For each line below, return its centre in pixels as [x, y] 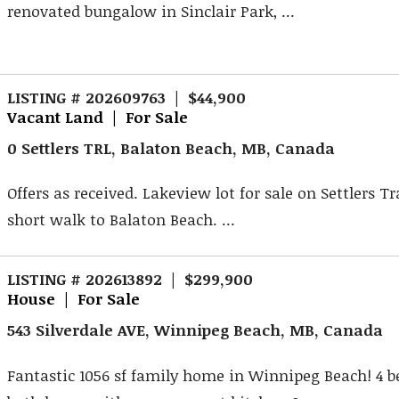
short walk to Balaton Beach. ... [122, 220]
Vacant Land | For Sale [98, 117]
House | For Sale [74, 299]
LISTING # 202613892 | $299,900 [130, 279]
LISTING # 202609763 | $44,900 [127, 98]
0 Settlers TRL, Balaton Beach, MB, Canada [171, 147]
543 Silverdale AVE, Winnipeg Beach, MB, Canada [195, 329]
